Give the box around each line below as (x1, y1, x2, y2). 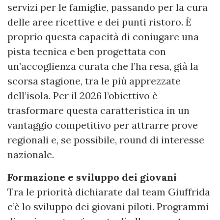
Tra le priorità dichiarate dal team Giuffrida (7, 186, 210, 198)
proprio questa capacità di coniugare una (7, 30, 199, 43)
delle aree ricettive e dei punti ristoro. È (7, 16, 192, 28)
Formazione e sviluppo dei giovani (7, 171, 177, 184)
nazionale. (7, 148, 54, 161)
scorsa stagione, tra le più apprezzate (7, 75, 181, 87)
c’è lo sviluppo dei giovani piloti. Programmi (7, 200, 209, 213)
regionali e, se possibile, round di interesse (7, 134, 204, 146)
